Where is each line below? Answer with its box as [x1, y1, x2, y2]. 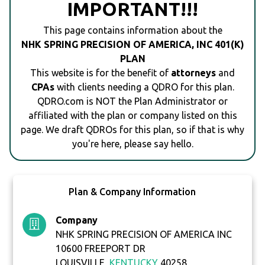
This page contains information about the [43, 25, 222, 36]
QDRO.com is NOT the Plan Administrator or [37, 96, 228, 107]
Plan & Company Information [69, 186, 196, 198]
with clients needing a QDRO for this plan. [54, 82, 234, 93]
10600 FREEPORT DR [56, 243, 146, 254]
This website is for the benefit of [30, 67, 171, 79]
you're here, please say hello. [72, 138, 193, 150]
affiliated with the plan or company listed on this [28, 110, 237, 121]
